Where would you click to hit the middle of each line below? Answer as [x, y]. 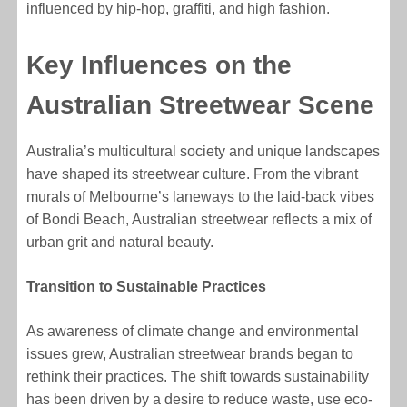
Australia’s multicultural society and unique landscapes [203, 151]
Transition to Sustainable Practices [147, 286]
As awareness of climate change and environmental [193, 331]
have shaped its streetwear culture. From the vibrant [193, 174]
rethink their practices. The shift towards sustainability [198, 376]
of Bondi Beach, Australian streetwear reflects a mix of [199, 219]
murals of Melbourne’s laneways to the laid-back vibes [201, 196]
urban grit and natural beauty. [120, 242]
